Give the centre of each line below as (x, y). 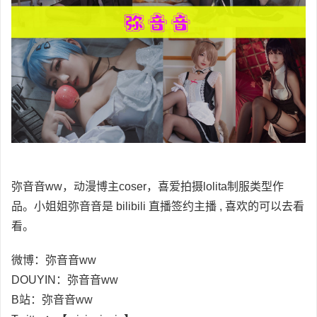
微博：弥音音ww (54, 260)
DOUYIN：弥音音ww (65, 280)
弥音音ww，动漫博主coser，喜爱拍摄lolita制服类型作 (148, 187)
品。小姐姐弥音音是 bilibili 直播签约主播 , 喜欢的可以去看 (158, 207)
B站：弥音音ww (52, 300)
